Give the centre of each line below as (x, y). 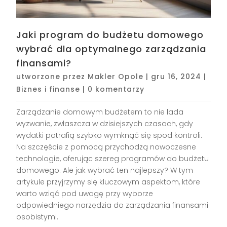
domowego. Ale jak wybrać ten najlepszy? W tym (105, 171)
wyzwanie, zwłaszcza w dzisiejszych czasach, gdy (105, 124)
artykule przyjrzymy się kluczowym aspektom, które (108, 182)
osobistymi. (37, 217)
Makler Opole (116, 77)
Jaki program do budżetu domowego (110, 35)
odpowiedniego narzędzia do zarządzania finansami (112, 205)
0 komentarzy (116, 89)
